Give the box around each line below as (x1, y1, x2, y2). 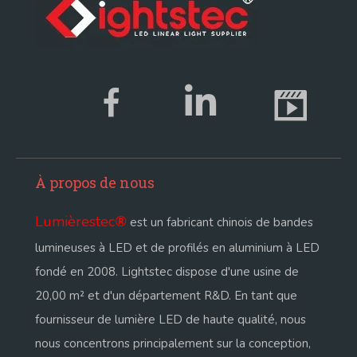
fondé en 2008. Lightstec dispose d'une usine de (35, 264, 299, 280)
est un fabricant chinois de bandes (127, 214, 313, 231)
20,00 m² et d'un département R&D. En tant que (35, 288, 297, 304)
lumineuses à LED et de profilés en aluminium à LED (35, 240, 320, 257)
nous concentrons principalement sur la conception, (35, 335, 311, 352)
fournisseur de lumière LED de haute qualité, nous (35, 312, 306, 328)
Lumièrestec (35, 212, 115, 232)
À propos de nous (35, 173, 155, 193)
